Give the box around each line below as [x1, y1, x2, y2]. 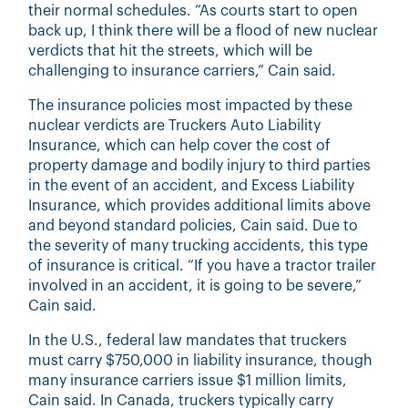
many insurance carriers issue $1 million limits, [28, 372, 348, 388]
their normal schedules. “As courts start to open [28, 3, 359, 18]
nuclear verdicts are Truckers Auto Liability [28, 117, 321, 133]
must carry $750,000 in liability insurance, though [28, 352, 373, 368]
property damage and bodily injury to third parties [28, 158, 372, 173]
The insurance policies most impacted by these [28, 97, 353, 113]
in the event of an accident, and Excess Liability [28, 178, 355, 193]
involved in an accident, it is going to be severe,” [28, 278, 362, 293]
